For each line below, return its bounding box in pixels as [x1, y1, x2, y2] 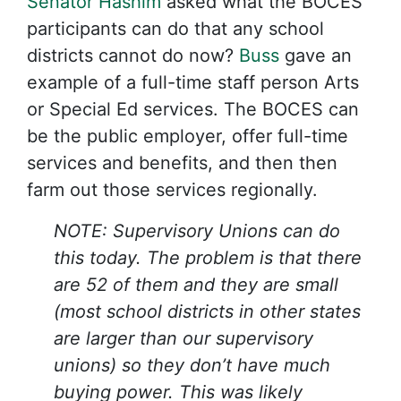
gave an [279, 45, 352, 66]
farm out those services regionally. [27, 179, 318, 200]
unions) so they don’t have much [54, 354, 330, 376]
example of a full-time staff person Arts [27, 72, 359, 93]
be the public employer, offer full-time [27, 125, 348, 147]
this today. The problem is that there [54, 247, 362, 269]
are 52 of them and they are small [54, 274, 338, 295]
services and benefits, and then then [27, 152, 337, 174]
